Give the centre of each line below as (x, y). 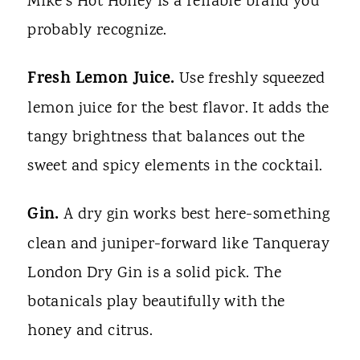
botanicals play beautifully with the (156, 303)
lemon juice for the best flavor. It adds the (178, 109)
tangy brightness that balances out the (166, 138)
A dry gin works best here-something (197, 215)
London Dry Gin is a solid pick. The (155, 274)
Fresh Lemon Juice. (103, 80)
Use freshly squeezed (252, 80)
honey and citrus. (90, 332)
